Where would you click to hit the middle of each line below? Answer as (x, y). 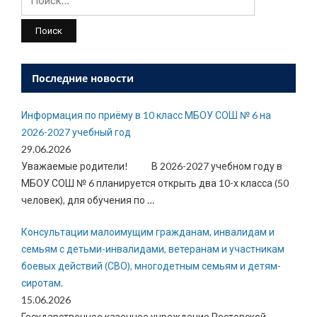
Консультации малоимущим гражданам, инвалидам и (148, 232)
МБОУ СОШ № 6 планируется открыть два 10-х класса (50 (155, 183)
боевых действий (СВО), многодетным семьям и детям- (151, 266)
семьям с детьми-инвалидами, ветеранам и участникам (153, 249)
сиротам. (42, 283)
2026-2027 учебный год (76, 132)
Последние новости (83, 79)
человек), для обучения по (84, 200)
